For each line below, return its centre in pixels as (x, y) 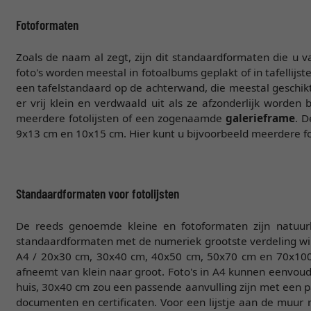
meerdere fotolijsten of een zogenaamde (121, 118)
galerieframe (261, 118)
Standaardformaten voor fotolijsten (97, 193)
